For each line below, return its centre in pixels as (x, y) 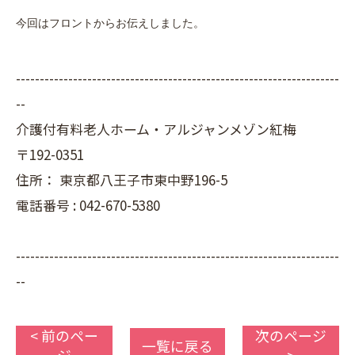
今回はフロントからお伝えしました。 (110, 23)
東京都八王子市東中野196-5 (143, 179)
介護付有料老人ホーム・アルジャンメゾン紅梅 (156, 129)
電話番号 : (48, 205)
